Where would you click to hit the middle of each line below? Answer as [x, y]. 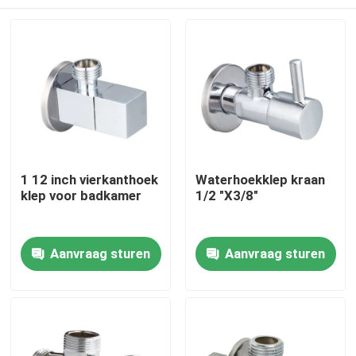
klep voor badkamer [81, 196]
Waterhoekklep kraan [260, 180]
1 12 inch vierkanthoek [90, 180]
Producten [60, 301]
